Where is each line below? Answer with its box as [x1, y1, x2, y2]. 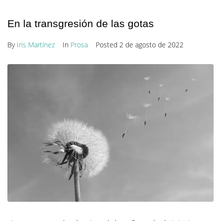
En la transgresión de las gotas [7, 18, 154, 30]
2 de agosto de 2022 [119, 40, 184, 50]
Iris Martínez [17, 40, 55, 50]
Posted [96, 40, 119, 50]
